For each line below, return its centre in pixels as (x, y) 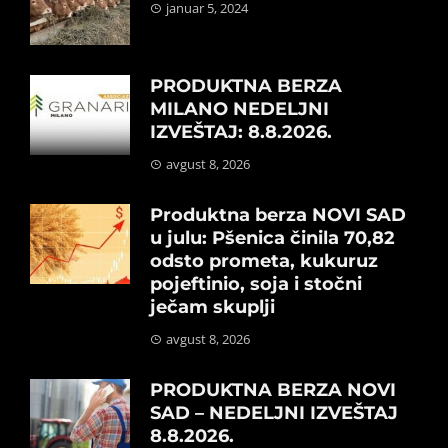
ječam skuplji (212, 306)
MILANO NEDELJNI (239, 108)
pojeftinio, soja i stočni (256, 283)
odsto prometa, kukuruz (264, 260)
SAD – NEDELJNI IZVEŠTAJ (274, 412)
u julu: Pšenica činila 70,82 (272, 237)
